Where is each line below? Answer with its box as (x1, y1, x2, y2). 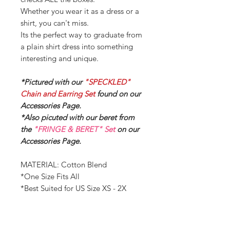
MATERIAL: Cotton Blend (21, 159, 107, 169)
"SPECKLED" (84, 76, 130, 87)
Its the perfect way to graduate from (21, 29, 142, 40)
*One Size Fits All (21, 171, 82, 181)
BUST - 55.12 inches (21, 218, 87, 228)
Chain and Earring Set (21, 88, 97, 99)
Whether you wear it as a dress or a (21, 6, 139, 16)
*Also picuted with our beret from (21, 112, 135, 122)
